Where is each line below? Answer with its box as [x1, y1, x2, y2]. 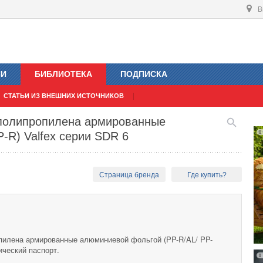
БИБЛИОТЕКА [35, 69, 92, 79]
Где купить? [187, 171, 227, 180]
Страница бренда [99, 171, 160, 180]
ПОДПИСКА [120, 69, 167, 79]
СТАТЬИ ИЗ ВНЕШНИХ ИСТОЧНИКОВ [4, 92, 124, 100]
